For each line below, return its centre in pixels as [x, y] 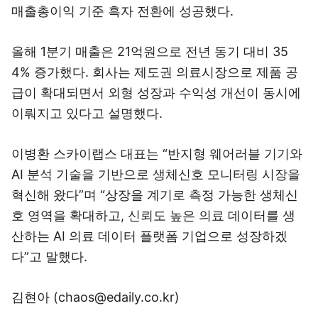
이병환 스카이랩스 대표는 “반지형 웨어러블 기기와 [157, 154]
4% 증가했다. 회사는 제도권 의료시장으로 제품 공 [155, 72]
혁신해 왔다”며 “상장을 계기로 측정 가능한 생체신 [155, 195]
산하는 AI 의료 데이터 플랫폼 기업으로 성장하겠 [149, 236]
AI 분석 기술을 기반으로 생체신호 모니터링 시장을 [156, 174]
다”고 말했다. [49, 257]
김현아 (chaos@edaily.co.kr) [95, 297]
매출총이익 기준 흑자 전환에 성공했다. [122, 11]
